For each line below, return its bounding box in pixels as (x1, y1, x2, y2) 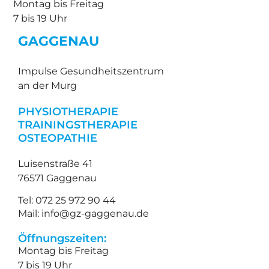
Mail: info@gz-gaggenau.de (18, 207, 150, 219)
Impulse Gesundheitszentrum (18, 65, 165, 77)
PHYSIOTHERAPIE (18, 104, 119, 118)
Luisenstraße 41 (18, 157, 93, 169)
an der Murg (18, 80, 77, 92)
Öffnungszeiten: (18, 231, 107, 244)
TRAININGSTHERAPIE (18, 118, 138, 131)
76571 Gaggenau (18, 172, 97, 184)
